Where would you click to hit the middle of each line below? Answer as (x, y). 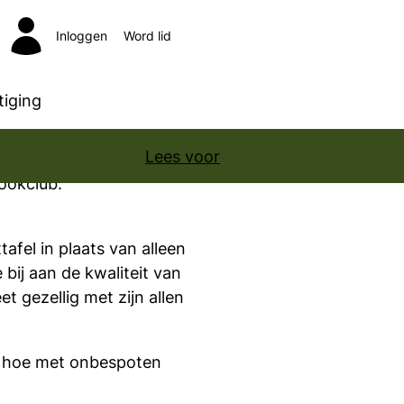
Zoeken (215, 47)
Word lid (147, 36)
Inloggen (82, 36)
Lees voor (183, 156)
